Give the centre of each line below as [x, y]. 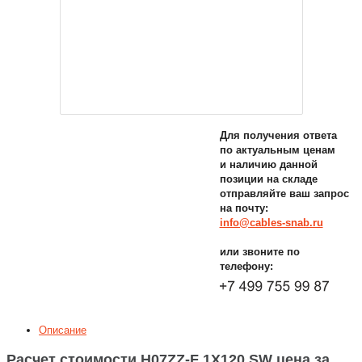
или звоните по [259, 252]
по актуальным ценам [277, 150]
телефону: [246, 267]
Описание [63, 330]
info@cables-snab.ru [271, 223]
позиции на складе [268, 179]
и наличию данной [268, 165]
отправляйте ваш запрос [284, 194]
